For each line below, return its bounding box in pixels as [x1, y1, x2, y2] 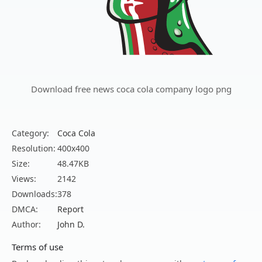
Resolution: [12, 143, 56, 154]
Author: [12, 219, 41, 230]
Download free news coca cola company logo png [30, 83, 232, 95]
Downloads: [12, 188, 57, 200]
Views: [12, 173, 36, 185]
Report [57, 204, 84, 215]
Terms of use [12, 241, 63, 253]
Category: [12, 127, 49, 139]
